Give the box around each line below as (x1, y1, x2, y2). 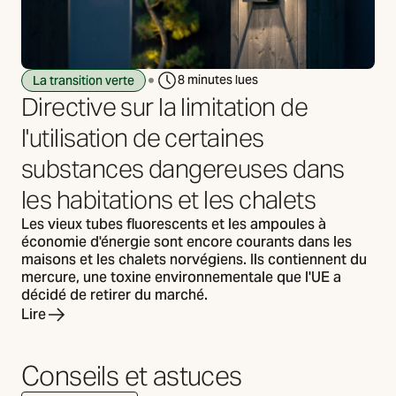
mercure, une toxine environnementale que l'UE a (21, 267, 341, 286)
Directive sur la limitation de (21, 90, 308, 123)
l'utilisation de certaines (21, 121, 264, 154)
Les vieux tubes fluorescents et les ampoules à (21, 214, 326, 233)
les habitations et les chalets (21, 183, 316, 216)
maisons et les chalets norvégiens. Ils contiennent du (21, 249, 367, 269)
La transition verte (33, 72, 134, 89)
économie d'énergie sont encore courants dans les (21, 232, 352, 251)
